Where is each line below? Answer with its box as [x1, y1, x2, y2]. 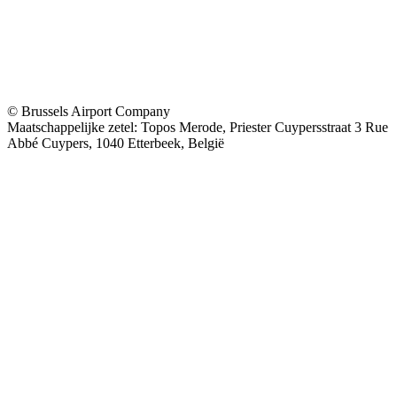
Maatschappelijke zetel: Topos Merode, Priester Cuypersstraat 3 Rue [7, 119, 388, 135]
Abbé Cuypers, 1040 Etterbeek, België [7, 135, 224, 151]
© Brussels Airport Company [7, 103, 170, 119]
